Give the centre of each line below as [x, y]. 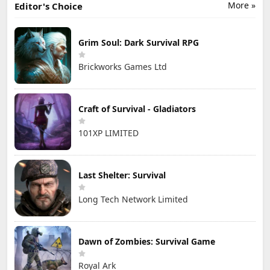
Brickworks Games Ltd [123, 67]
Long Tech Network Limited [133, 199]
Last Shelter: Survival [122, 175]
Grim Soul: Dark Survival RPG [139, 43]
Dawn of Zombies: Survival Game [147, 242]
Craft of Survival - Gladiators [137, 109]
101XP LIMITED [108, 133]
